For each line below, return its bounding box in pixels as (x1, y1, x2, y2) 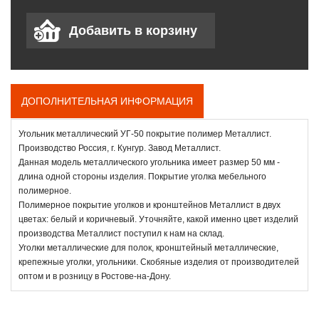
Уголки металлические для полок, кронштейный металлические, (19, 242, 278, 253)
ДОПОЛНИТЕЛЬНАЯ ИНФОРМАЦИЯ (21, 95, 193, 107)
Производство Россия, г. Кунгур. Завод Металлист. (19, 142, 221, 153)
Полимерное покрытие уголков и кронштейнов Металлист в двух (19, 199, 281, 210)
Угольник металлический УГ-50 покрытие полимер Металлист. (19, 128, 271, 139)
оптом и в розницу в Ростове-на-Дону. (19, 271, 171, 281)
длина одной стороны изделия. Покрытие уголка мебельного (19, 171, 266, 182)
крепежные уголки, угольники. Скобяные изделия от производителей (19, 256, 299, 267)
